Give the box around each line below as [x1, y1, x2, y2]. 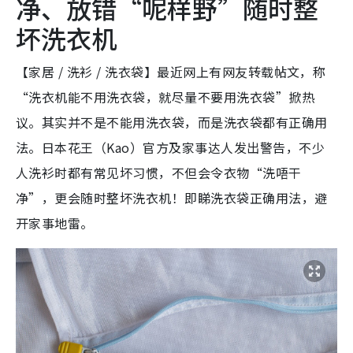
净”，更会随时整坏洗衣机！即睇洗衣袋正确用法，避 [16, 188, 328, 208]
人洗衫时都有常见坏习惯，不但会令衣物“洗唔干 [16, 163, 302, 183]
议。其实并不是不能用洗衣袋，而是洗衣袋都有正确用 [16, 113, 328, 132]
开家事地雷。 [16, 214, 94, 233]
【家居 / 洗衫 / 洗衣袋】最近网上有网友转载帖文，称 [16, 62, 326, 82]
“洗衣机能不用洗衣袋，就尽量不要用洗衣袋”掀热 [16, 87, 315, 107]
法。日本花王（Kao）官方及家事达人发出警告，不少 [16, 138, 325, 158]
